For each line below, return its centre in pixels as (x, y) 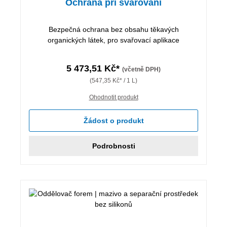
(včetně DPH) (141, 69)
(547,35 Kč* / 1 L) (113, 80)
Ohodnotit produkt (113, 97)
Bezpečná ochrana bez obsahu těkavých (113, 29)
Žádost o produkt (113, 120)
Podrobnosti (113, 146)
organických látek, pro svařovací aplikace (113, 40)
